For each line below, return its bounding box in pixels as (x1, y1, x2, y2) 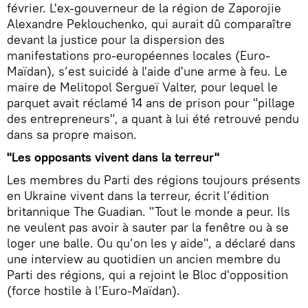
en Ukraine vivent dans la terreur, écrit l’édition (7, 187, 269, 203)
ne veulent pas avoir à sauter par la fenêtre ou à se (7, 219, 289, 235)
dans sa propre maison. (7, 126, 137, 142)
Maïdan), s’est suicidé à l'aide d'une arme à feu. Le (7, 63, 287, 79)
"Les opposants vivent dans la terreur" (7, 148, 219, 165)
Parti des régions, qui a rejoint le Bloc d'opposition (7, 266, 288, 283)
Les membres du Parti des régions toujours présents (7, 171, 300, 188)
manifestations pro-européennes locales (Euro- (7, 47, 270, 63)
